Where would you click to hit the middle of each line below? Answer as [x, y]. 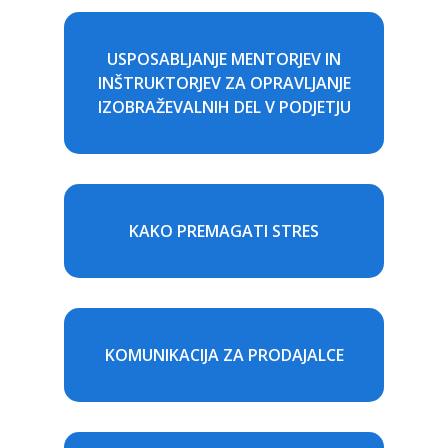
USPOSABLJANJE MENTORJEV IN [224, 58]
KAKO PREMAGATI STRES [224, 230]
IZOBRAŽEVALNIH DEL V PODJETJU [224, 106]
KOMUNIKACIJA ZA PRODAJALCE [224, 354]
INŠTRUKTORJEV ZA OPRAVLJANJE [224, 82]
